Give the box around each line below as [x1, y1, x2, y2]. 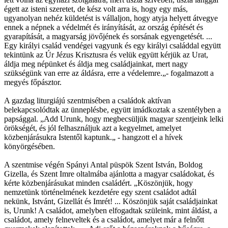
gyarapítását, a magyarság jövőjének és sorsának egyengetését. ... [4, 32, 212, 41]
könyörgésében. [4, 141, 55, 151]
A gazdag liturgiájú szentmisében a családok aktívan [4, 96, 171, 105]
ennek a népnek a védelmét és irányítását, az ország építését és [4, 22, 203, 32]
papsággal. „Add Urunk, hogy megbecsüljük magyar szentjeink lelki [4, 114, 223, 123]
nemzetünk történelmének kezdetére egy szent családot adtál [4, 187, 196, 196]
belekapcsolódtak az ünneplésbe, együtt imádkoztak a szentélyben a [4, 105, 221, 114]
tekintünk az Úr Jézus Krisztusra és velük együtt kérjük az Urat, [4, 50, 208, 59]
